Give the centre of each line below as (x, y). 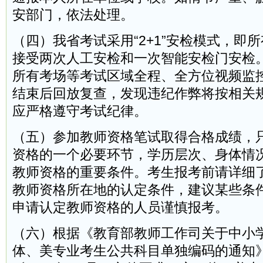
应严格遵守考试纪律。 (80, 111)
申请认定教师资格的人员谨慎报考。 (120, 208)
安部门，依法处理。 (73, 15)
